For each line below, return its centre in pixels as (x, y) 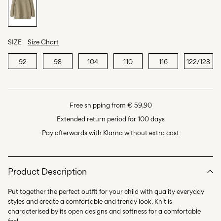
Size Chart (43, 42)
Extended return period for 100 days (110, 119)
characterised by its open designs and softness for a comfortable (104, 211)
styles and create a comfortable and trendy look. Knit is (90, 202)
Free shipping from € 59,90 (110, 105)
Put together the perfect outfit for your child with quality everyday (106, 192)
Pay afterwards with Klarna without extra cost (110, 133)
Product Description (47, 172)
